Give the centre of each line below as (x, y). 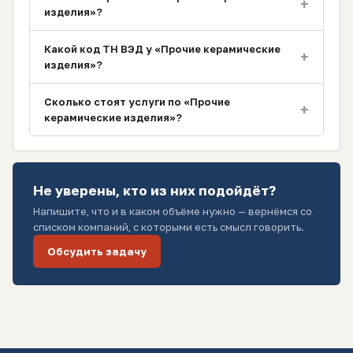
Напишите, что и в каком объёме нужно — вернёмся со (173, 211)
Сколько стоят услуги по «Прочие (137, 102)
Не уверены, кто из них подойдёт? (154, 190)
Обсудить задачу (97, 251)
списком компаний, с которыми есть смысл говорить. (169, 227)
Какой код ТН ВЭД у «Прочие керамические (162, 49)
